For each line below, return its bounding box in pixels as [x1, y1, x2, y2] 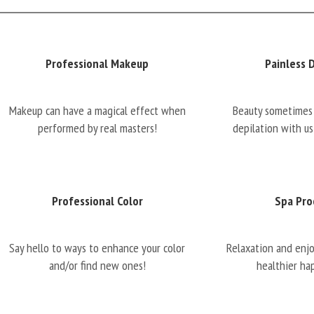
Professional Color [51, 193, 143, 209]
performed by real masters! [37, 120, 157, 136]
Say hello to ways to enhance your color [9, 240, 186, 256]
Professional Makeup [46, 55, 149, 71]
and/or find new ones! [48, 257, 146, 273]
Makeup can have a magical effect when [8, 102, 186, 118]
